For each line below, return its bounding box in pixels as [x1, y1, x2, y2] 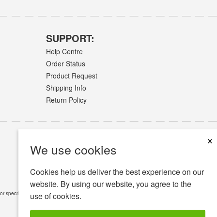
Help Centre [46, 46, 83, 56]
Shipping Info [46, 83, 86, 93]
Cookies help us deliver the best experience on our [30, 166, 204, 177]
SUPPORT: [46, 31, 94, 45]
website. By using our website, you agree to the [30, 178, 191, 189]
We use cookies [30, 140, 117, 158]
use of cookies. [30, 190, 81, 201]
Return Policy [46, 95, 87, 105]
